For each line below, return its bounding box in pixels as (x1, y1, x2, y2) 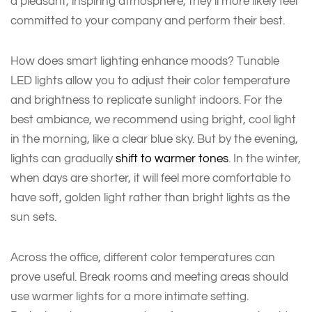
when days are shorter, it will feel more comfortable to (10, 171, 291, 184)
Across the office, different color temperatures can (10, 251, 275, 263)
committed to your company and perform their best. (10, 14, 285, 26)
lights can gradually (10, 152, 116, 164)
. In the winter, (228, 152, 301, 164)
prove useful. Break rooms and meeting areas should (10, 270, 288, 283)
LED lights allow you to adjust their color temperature (10, 74, 290, 86)
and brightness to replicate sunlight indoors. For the (10, 93, 282, 106)
